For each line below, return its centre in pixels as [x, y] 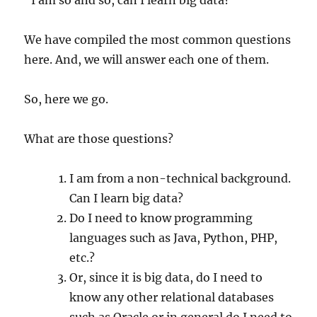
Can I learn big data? [127, 198]
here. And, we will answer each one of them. [147, 59]
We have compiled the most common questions [158, 39]
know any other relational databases [172, 297]
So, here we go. [67, 99]
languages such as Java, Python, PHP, [174, 237]
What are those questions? [99, 138]
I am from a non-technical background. [180, 178]
